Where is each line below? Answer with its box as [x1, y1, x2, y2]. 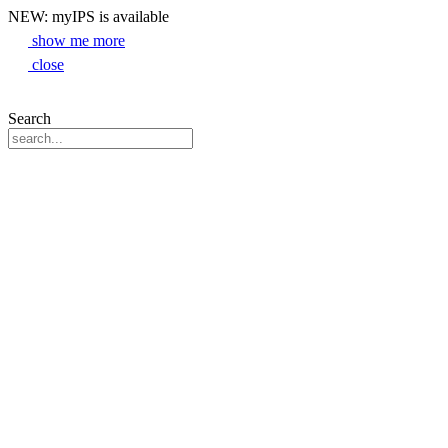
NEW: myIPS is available [8, 8, 169, 25]
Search [8, 110, 51, 127]
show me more [32, 32, 125, 49]
